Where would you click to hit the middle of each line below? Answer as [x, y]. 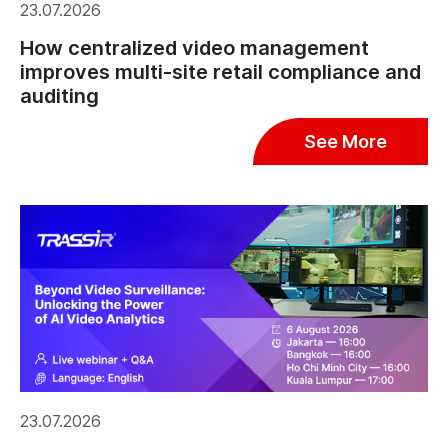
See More [345, 141]
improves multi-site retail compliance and [220, 71]
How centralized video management [194, 47]
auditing [59, 95]
